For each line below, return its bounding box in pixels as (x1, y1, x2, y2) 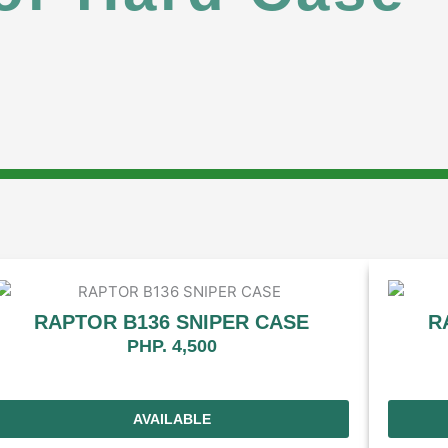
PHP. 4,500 (126, 335, 217, 356)
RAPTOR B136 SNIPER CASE (34, 310, 310, 333)
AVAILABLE (132, 410, 211, 427)
